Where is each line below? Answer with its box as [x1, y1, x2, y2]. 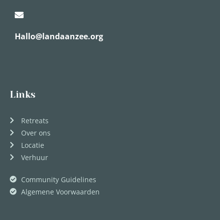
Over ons [21, 128, 51, 137]
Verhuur [21, 152, 48, 162]
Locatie [21, 140, 44, 150]
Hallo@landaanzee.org [15, 31, 103, 42]
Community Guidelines [21, 174, 96, 184]
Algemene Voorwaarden [21, 187, 100, 196]
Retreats [21, 115, 49, 125]
